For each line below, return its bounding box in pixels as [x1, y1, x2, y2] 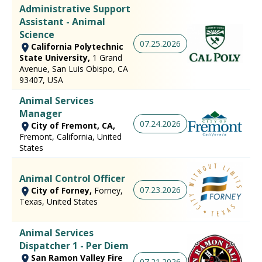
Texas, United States [19, 196, 98, 208]
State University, [19, 51, 92, 63]
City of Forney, [31, 185, 94, 196]
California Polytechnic [31, 40, 123, 52]
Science [19, 27, 54, 41]
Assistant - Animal [19, 15, 105, 28]
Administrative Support [19, 2, 130, 15]
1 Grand [92, 51, 122, 63]
